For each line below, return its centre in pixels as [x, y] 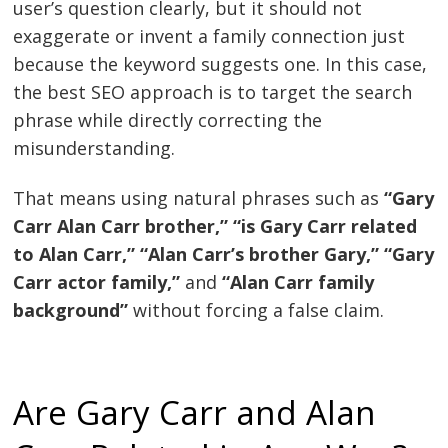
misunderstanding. [94, 148]
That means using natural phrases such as [199, 198]
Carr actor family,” [97, 282]
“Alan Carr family [298, 282]
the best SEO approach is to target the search [213, 92]
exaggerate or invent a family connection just [209, 36]
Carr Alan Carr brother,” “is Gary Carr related [215, 226]
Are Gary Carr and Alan [195, 412]
